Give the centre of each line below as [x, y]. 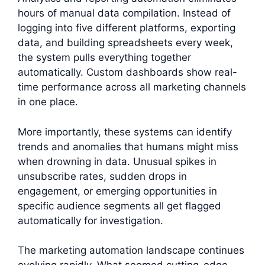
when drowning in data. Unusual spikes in [117, 161]
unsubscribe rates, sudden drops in [102, 176]
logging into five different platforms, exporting [127, 28]
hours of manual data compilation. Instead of [124, 13]
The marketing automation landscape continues [131, 251]
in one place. [48, 102]
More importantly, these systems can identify [125, 132]
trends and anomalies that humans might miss [128, 146]
